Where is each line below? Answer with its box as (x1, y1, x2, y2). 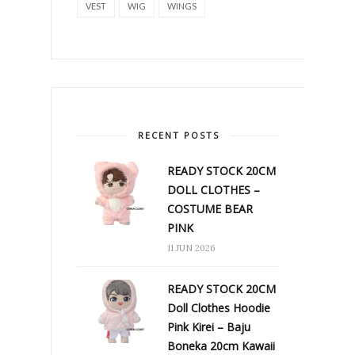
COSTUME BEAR (167, 200, 253, 216)
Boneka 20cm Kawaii (167, 338, 275, 353)
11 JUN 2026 (167, 242, 216, 254)
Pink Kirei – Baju (167, 319, 250, 334)
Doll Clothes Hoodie (167, 300, 270, 315)
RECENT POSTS (137, 128, 219, 141)
